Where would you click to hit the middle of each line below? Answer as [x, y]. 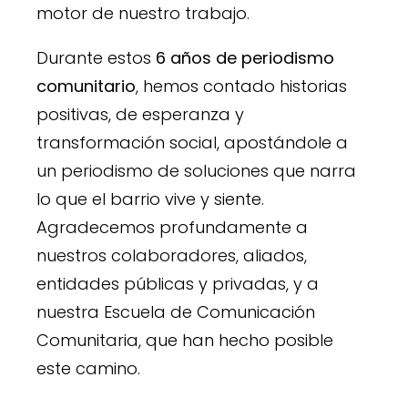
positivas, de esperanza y [140, 114]
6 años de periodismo [245, 57]
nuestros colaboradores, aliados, [172, 255]
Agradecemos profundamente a [172, 227]
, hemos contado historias [241, 86]
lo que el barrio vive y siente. [150, 199]
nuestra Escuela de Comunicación [176, 311]
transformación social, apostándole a [192, 142]
